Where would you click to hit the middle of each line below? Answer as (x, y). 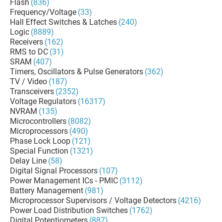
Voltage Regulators (43, 101)
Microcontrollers (38, 121)
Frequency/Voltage (43, 12)
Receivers (27, 42)
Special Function (39, 151)
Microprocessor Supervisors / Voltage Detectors (93, 200)
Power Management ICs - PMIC (64, 181)
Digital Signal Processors (54, 171)
